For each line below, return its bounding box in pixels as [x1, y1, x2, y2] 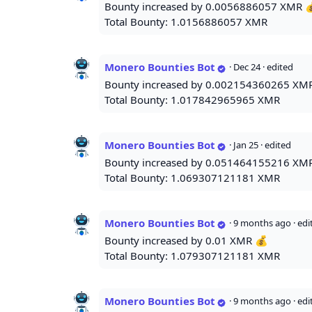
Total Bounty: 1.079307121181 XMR [104, 249, 280, 263]
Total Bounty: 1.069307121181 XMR [104, 171, 280, 185]
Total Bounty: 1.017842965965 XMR [104, 93, 280, 107]
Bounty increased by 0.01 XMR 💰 [104, 233, 268, 248]
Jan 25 [233, 139, 258, 152]
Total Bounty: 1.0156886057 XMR [104, 15, 267, 29]
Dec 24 [233, 61, 260, 74]
